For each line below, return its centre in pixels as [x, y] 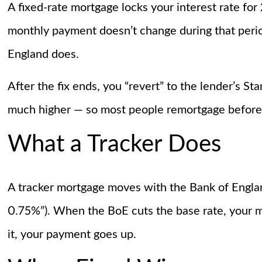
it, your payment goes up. [72, 235]
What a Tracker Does [114, 145]
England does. [43, 55]
